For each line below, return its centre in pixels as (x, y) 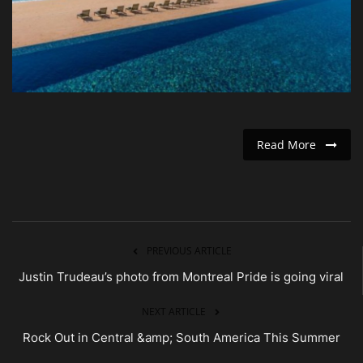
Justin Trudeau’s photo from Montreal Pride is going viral (181, 276)
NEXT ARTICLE (173, 311)
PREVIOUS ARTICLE (189, 250)
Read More (291, 144)
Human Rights (56, 70)
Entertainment (57, 29)
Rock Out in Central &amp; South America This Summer (181, 337)
